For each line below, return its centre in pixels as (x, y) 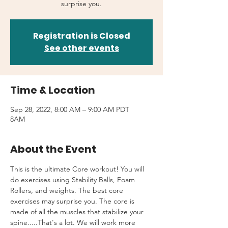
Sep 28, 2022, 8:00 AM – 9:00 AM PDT (70, 109)
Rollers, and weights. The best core (68, 190)
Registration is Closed (81, 36)
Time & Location (53, 90)
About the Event (53, 149)
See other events (81, 48)
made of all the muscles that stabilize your (78, 212)
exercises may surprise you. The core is (73, 201)
